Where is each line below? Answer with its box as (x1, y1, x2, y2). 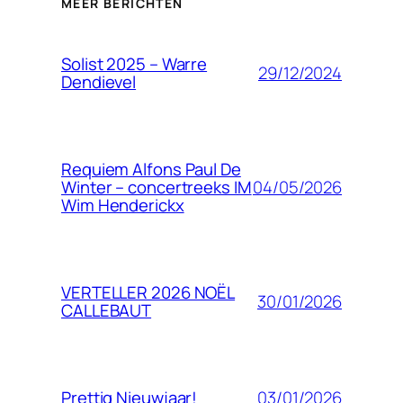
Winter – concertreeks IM (61, 175, 252, 200)
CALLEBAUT (61, 299, 152, 323)
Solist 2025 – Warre (61, 52, 208, 76)
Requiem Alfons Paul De (61, 157, 241, 182)
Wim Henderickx (61, 193, 184, 218)
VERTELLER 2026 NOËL (61, 281, 236, 305)
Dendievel (61, 70, 137, 94)
